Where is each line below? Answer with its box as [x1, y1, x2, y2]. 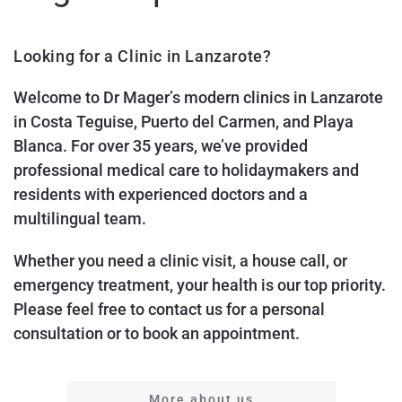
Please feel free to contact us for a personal [13, 300, 325, 319]
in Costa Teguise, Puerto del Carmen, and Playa [13, 112, 354, 132]
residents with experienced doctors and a [13, 185, 308, 205]
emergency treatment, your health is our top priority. [13, 275, 386, 295]
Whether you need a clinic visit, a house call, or [13, 251, 347, 271]
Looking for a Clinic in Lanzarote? [13, 47, 272, 66]
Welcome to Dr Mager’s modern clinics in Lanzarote [13, 88, 383, 108]
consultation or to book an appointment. [13, 324, 300, 344]
